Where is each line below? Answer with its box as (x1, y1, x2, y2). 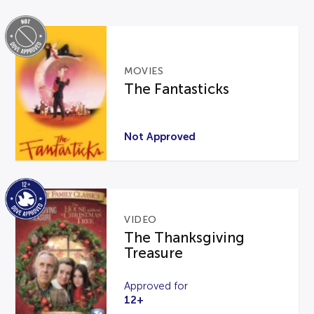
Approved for (124, 280, 189, 292)
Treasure (124, 245, 184, 261)
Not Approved (124, 130, 196, 143)
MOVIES (124, 65, 164, 76)
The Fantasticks (124, 81, 230, 97)
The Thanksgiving (124, 229, 245, 245)
